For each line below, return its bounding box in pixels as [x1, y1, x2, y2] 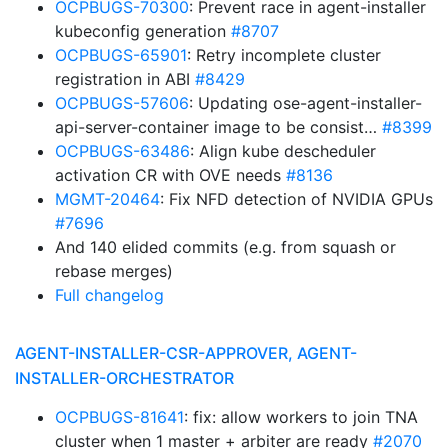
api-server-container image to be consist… [55, 117, 382, 137]
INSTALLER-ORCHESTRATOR [15, 368, 234, 388]
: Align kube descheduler [190, 141, 376, 161]
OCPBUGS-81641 [55, 407, 184, 427]
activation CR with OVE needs [55, 165, 286, 185]
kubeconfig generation [55, 21, 231, 41]
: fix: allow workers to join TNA [184, 407, 418, 427]
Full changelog [55, 285, 164, 305]
